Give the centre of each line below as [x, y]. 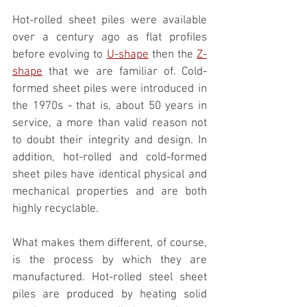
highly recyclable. [57, 209]
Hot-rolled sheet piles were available [110, 21]
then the [172, 55]
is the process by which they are [110, 261]
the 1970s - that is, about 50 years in [110, 107]
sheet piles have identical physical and [110, 175]
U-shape [127, 55]
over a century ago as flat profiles [110, 38]
